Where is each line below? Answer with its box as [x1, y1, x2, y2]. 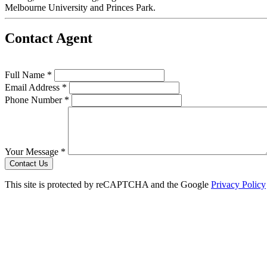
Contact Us [10, 159, 48, 169]
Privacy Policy [211, 179, 266, 190]
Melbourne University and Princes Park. [5, 2, 156, 13]
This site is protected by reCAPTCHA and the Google [5, 179, 211, 190]
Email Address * [5, 82, 67, 93]
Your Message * [5, 147, 66, 157]
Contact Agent [5, 30, 92, 46]
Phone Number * [5, 95, 69, 105]
